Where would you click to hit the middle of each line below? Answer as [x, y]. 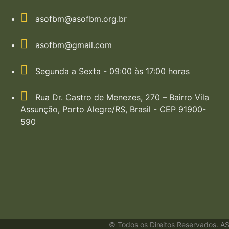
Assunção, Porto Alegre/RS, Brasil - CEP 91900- [113, 109]
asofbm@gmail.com [72, 45]
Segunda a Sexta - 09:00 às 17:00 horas [111, 71]
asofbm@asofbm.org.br [80, 19]
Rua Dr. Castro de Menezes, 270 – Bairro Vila [121, 97]
